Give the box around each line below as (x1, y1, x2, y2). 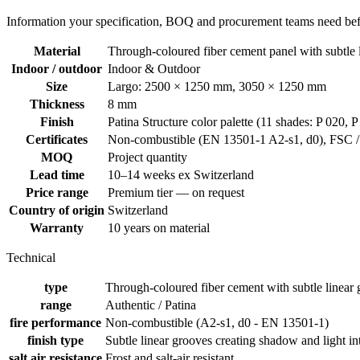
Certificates (26, 132, 88, 146)
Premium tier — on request (108, 185, 244, 199)
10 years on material (108, 220, 210, 235)
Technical (6, 250, 55, 264)
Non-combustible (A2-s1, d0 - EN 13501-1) (105, 315, 329, 329)
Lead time (29, 167, 84, 182)
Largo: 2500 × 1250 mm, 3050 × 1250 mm (108, 79, 326, 93)
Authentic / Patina (105, 297, 196, 312)
